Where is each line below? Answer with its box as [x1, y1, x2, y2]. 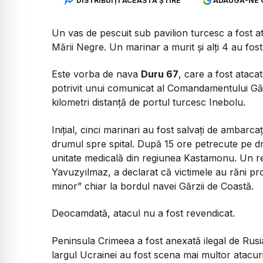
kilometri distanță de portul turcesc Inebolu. [52, 96, 245, 109]
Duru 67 [141, 68, 178, 80]
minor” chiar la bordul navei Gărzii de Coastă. [52, 180, 254, 192]
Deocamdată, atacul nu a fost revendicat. [52, 207, 235, 220]
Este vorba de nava [52, 68, 141, 80]
